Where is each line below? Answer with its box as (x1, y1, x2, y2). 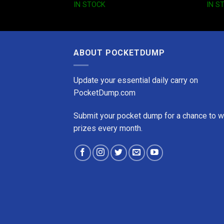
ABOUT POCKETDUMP (73, 48, 165, 58)
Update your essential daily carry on (73, 75, 198, 85)
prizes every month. (73, 123, 142, 133)
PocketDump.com (73, 87, 135, 97)
